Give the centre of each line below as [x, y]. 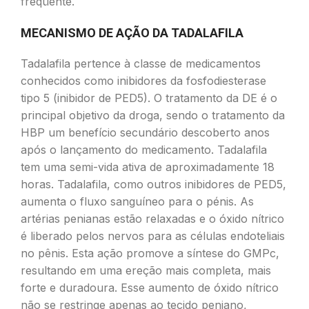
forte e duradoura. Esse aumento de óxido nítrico [150, 288]
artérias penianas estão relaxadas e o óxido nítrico [152, 219]
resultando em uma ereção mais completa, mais [146, 270]
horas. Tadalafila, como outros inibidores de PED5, [153, 184]
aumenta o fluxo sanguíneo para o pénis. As [137, 201]
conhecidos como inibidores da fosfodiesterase [143, 81]
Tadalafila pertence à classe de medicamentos [141, 63]
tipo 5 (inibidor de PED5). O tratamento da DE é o [149, 98]
